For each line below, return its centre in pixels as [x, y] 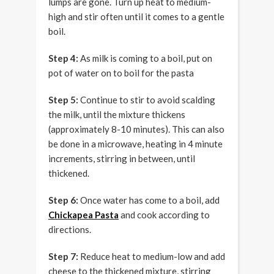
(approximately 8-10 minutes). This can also [136, 129]
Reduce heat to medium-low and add [152, 257]
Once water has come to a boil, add [149, 200]
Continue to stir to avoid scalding [147, 100]
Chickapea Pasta [83, 215]
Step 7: [63, 257]
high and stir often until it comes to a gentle [136, 17]
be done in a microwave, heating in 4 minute [135, 144]
